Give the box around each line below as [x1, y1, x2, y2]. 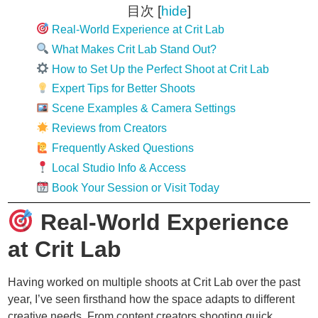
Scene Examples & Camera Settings [49, 102, 236, 115]
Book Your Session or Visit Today [49, 181, 220, 194]
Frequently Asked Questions [49, 141, 194, 154]
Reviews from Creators [49, 122, 168, 135]
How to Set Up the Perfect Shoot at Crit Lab [49, 62, 270, 75]
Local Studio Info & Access [49, 161, 187, 174]
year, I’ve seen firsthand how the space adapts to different [8, 292, 295, 305]
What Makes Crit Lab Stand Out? [49, 43, 217, 55]
